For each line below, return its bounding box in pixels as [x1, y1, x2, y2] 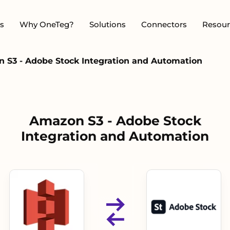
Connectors [141, 19, 187, 29]
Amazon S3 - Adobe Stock [29, 112, 201, 128]
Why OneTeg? [20, 19, 74, 29]
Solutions [89, 19, 126, 29]
